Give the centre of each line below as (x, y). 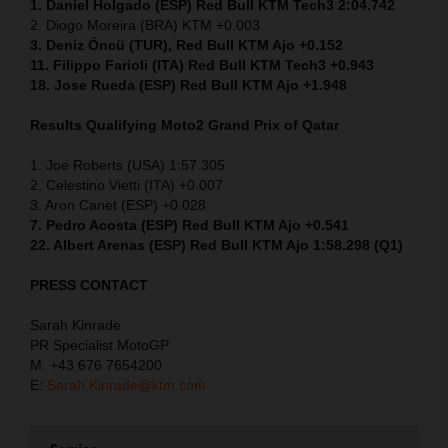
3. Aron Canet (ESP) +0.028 (118, 205)
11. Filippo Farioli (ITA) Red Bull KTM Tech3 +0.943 (202, 65)
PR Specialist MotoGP (99, 345)
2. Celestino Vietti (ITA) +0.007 (126, 185)
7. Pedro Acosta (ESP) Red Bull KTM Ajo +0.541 (189, 225)
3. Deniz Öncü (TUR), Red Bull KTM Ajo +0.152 (186, 45)
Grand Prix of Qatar (273, 125)
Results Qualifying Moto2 (119, 125)
